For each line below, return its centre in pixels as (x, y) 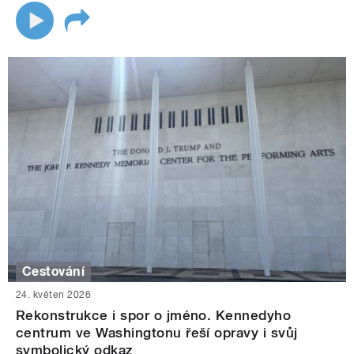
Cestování (54, 272)
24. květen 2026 (54, 295)
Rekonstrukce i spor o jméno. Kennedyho (154, 316)
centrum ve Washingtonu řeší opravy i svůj (157, 333)
